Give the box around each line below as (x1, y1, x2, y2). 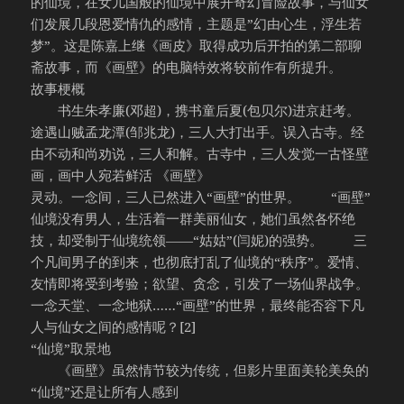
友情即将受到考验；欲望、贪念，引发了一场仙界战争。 (31, 274, 370, 293)
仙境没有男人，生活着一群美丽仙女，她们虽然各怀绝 (31, 209, 356, 228)
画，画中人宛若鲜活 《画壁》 (31, 166, 211, 185)
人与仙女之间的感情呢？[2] (31, 317, 197, 336)
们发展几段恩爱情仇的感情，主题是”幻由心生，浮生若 (31, 14, 363, 33)
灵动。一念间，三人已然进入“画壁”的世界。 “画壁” (31, 188, 372, 207)
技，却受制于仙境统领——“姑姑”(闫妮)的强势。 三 (31, 231, 368, 250)
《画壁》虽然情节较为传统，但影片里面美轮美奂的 (31, 361, 370, 380)
